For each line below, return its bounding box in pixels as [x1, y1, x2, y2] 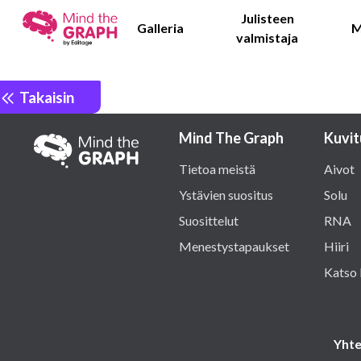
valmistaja [236, 30, 299, 45]
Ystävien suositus [179, 187, 273, 202]
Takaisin [16, 87, 74, 106]
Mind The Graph [179, 129, 284, 147]
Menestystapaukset [179, 239, 289, 254]
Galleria [137, 20, 185, 35]
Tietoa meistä [179, 161, 255, 176]
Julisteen [240, 10, 294, 26]
